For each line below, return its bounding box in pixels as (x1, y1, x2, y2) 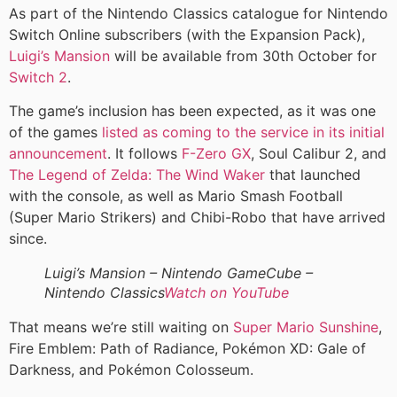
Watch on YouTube (164, 284, 289, 302)
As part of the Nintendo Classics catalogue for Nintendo (9, 4, 388, 22)
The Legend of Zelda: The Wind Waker (9, 166, 265, 184)
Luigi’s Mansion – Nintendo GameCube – (44, 264, 313, 283)
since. (9, 230, 47, 248)
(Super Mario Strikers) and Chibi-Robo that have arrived (9, 208, 385, 227)
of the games (9, 123, 102, 142)
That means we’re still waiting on (9, 318, 233, 337)
